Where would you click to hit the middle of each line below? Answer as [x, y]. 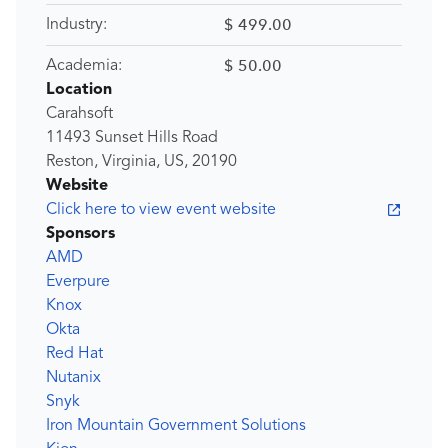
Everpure [78, 282]
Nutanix [73, 378]
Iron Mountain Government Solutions [176, 426]
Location [79, 90]
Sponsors [80, 234]
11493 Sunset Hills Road [132, 138]
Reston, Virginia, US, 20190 [141, 162]
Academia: [84, 66]
